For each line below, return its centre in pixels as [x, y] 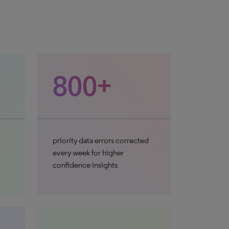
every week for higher [88, 153]
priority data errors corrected [100, 140]
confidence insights [85, 165]
